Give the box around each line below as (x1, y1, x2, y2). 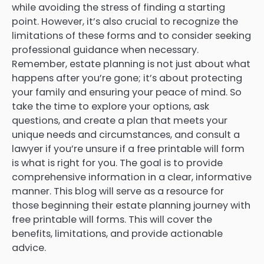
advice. (12, 241, 46, 255)
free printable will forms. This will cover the (12, 213, 212, 227)
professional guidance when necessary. (12, 43, 199, 57)
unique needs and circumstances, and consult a (12, 128, 240, 142)
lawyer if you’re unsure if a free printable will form (12, 142, 245, 156)
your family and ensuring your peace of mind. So (12, 85, 242, 100)
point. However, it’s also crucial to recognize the (12, 15, 238, 29)
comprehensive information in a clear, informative (12, 170, 252, 184)
